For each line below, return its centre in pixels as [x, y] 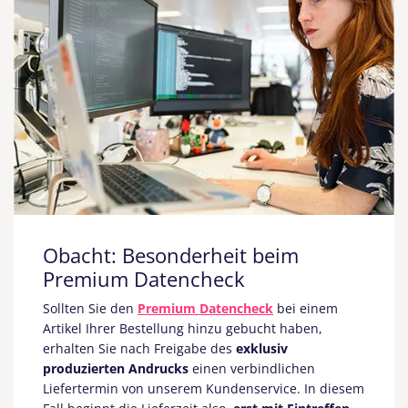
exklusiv [262, 348]
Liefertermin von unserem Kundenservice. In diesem [204, 388]
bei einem [306, 308]
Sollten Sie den [90, 308]
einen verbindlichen [252, 368]
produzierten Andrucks [116, 368]
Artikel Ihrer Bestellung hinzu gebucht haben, [183, 328]
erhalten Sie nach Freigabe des [139, 348]
